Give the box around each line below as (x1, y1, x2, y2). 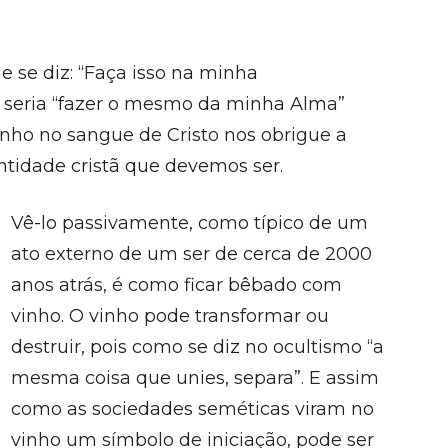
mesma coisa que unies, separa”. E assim (11, 367, 379, 389)
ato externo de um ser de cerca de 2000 (11, 243, 372, 265)
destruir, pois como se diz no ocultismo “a (11, 336, 384, 358)
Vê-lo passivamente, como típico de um (11, 212, 368, 234)
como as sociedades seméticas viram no (11, 398, 374, 420)
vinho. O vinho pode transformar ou (11, 305, 329, 327)
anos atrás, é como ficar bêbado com (11, 274, 342, 296)
